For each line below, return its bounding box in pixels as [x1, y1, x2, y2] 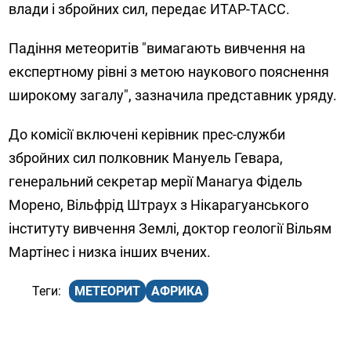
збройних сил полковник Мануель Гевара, [9, 150, 284, 167]
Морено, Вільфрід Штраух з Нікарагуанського [9, 197, 309, 214]
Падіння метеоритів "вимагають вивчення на [9, 40, 306, 57]
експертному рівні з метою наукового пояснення [9, 63, 330, 81]
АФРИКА [151, 284, 204, 299]
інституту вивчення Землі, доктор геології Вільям [9, 220, 332, 237]
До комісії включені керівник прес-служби [9, 126, 286, 143]
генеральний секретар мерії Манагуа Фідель [9, 173, 303, 190]
